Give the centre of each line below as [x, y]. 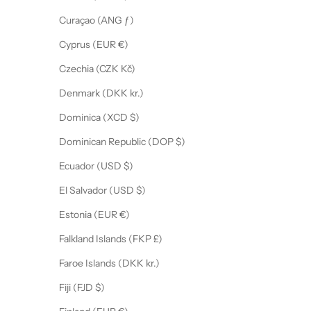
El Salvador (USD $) [141, 191]
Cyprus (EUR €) [123, 45]
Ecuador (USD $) [128, 166]
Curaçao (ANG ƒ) [129, 20]
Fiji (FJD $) [100, 288]
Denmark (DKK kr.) [137, 93]
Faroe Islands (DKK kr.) [153, 263]
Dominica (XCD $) [135, 118]
